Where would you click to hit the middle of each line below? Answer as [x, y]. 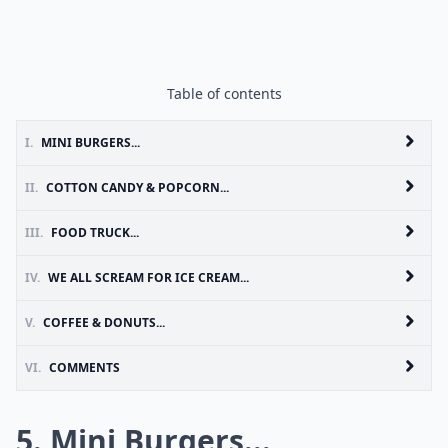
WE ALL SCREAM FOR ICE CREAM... [148, 277]
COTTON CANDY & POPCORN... [137, 187]
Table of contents [224, 93]
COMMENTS [84, 367]
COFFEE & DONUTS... [104, 322]
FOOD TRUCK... [95, 232]
